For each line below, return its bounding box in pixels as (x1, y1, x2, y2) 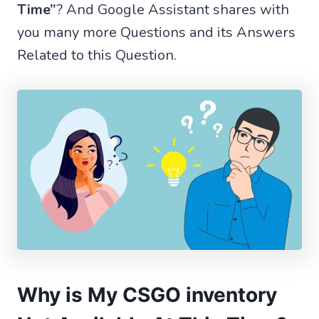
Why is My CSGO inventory (17, 282, 277, 307)
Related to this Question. (17, 45, 177, 65)
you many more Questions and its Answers (17, 22, 296, 42)
